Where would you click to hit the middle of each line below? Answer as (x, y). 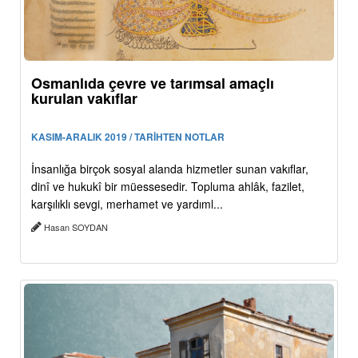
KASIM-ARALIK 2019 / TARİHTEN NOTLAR (128, 137)
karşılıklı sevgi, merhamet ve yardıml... (127, 204)
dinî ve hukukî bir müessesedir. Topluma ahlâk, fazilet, (168, 187)
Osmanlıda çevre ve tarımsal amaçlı (153, 84)
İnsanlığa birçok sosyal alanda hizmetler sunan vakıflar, (170, 169)
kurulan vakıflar (84, 99)
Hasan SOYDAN (76, 227)
